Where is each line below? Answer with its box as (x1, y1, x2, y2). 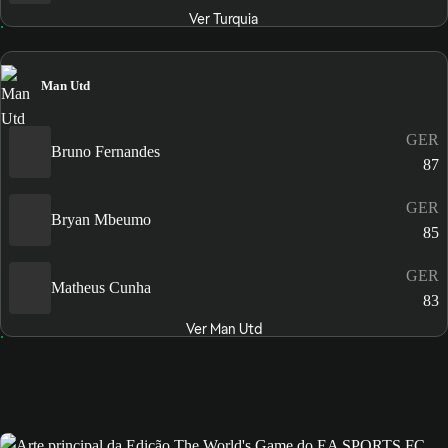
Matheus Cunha (51, 279, 151, 297)
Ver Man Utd (185, 319, 262, 338)
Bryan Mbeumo (51, 211, 151, 229)
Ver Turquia (189, 10, 259, 29)
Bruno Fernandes (51, 143, 160, 161)
